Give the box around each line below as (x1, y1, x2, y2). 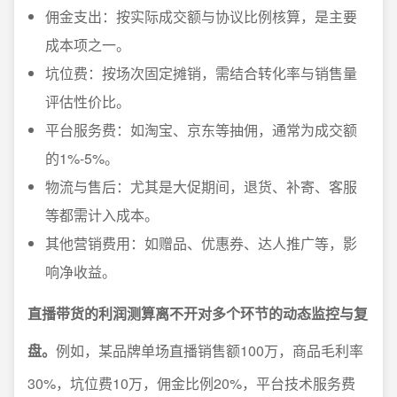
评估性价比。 (45, 91, 130, 112)
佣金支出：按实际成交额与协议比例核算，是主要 (45, 6, 357, 27)
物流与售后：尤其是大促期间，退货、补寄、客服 (45, 176, 357, 197)
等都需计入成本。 (45, 205, 159, 225)
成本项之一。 (45, 35, 130, 55)
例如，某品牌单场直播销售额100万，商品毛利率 (56, 340, 363, 361)
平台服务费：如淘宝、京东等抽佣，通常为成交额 (45, 120, 357, 140)
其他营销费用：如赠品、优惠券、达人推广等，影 (45, 233, 357, 253)
